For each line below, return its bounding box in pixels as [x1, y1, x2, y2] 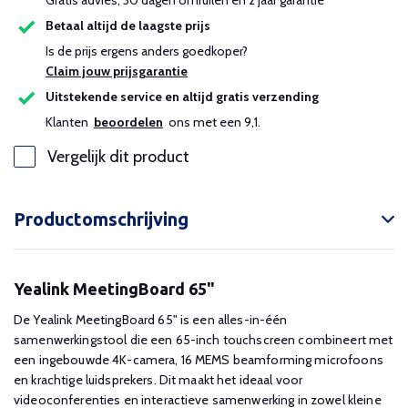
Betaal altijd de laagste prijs [46, 17, 210, 35]
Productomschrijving [14, 209, 189, 229]
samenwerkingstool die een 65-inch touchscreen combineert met [14, 331, 393, 348]
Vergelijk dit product [47, 147, 189, 167]
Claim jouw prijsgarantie [46, 63, 188, 79]
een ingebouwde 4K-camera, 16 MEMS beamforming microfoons [14, 352, 383, 368]
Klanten [46, 114, 94, 130]
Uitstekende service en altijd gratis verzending [46, 88, 319, 106]
